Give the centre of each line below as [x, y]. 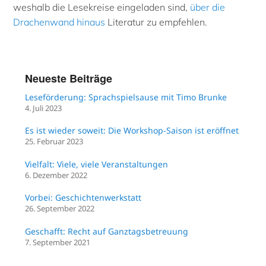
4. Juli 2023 [44, 108]
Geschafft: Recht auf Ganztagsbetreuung [107, 231]
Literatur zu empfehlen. [156, 22]
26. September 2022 [60, 209]
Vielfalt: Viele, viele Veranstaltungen [97, 164]
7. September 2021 [58, 242]
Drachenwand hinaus [59, 22]
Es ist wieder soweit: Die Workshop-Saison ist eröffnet [132, 131]
